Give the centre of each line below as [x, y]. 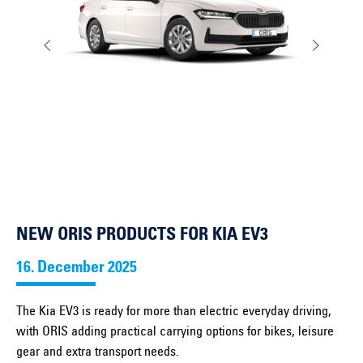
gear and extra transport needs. [98, 353]
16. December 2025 [77, 269]
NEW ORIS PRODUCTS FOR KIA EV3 [142, 236]
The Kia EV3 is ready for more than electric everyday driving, [174, 312]
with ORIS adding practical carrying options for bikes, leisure [175, 333]
